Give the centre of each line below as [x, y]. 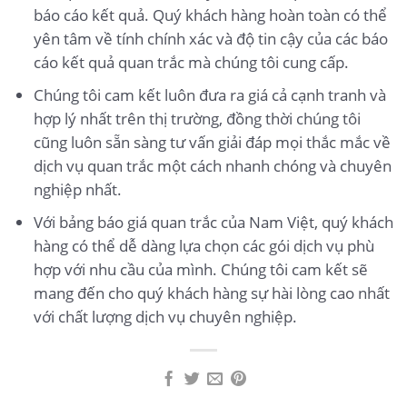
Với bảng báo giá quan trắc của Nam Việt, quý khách [213, 223]
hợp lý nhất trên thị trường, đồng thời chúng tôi [197, 119]
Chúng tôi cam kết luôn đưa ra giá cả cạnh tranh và [209, 95]
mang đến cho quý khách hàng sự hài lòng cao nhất [211, 293]
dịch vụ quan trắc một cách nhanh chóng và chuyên [212, 166]
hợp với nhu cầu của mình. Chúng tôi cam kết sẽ [200, 270]
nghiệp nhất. [77, 190]
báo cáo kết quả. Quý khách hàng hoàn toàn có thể [210, 15]
